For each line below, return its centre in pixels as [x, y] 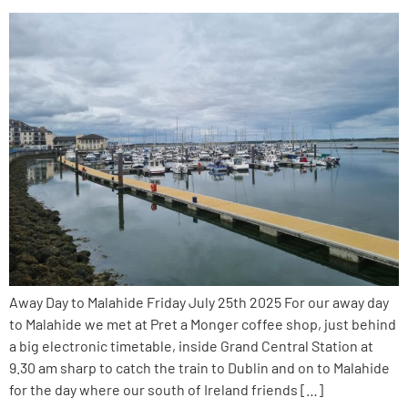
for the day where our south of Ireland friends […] [166, 389]
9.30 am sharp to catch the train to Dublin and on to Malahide [199, 367]
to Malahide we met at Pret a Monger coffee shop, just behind [203, 323]
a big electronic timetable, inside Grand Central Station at [191, 345]
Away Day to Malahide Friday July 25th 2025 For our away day [199, 301]
